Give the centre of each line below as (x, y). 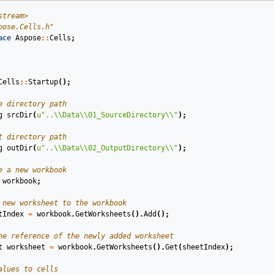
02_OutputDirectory (126, 148)
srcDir (19, 115)
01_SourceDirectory (126, 115)
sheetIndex (203, 247)
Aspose (28, 38)
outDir (19, 148)
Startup (43, 82)
